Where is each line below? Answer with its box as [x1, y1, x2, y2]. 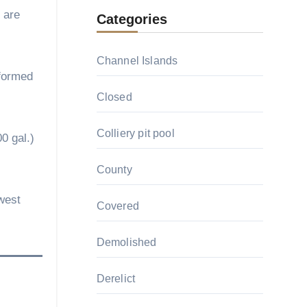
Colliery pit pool [96, 127, 175, 139]
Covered [96, 200, 139, 212]
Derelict [96, 273, 136, 284]
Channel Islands [96, 55, 178, 66]
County [96, 164, 132, 175]
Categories [96, 12, 167, 27]
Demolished [96, 236, 157, 248]
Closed [96, 91, 132, 103]
